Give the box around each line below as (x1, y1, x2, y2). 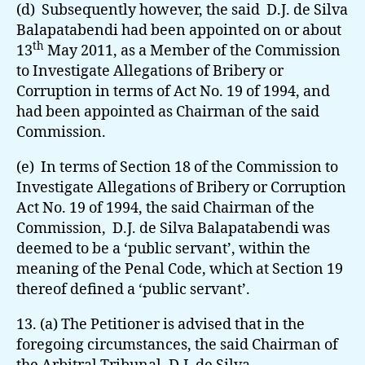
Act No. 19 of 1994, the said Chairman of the (16, 198, 314, 218)
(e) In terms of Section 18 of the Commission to (16, 157, 338, 177)
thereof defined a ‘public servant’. (16, 279, 250, 299)
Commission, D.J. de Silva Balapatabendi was (16, 218, 330, 238)
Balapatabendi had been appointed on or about (16, 20, 341, 40)
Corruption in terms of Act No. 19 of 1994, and (16, 81, 330, 101)
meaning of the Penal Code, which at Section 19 (16, 259, 343, 279)
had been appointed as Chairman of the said (16, 102, 319, 121)
